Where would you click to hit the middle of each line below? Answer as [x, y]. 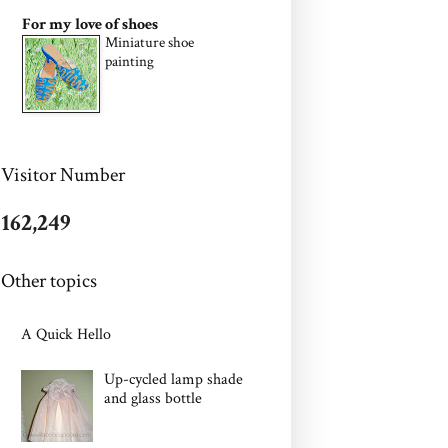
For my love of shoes [90, 24]
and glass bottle [153, 398]
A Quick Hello [66, 335]
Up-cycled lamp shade [174, 379]
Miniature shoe [149, 42]
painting [129, 61]
